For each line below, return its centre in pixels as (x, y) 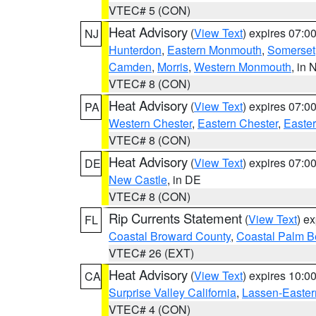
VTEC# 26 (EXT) (151, 253)
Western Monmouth (243, 67)
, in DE (184, 180)
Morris (173, 67)
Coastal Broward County (170, 236)
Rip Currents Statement (175, 218)
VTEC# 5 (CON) (150, 10)
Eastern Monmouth (214, 50)
